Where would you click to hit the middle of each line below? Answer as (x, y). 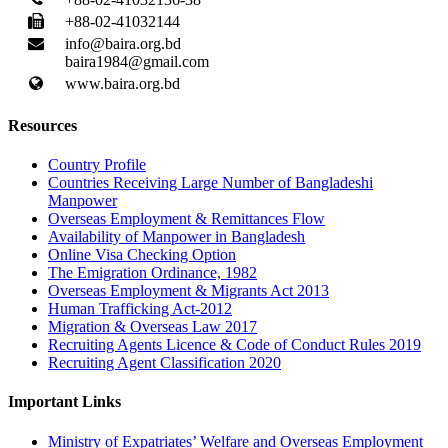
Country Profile (97, 165)
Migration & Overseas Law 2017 (152, 327)
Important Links (64, 402)
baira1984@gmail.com (137, 61)
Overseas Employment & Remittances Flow (186, 219)
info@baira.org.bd (123, 43)
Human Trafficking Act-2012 (140, 309)
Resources (42, 125)
